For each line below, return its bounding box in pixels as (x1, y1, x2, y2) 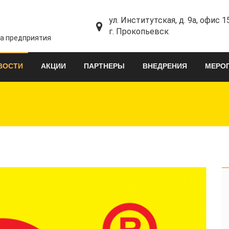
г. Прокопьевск (109, 27, 169, 36)
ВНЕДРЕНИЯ (143, 62, 187, 70)
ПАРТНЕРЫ (84, 62, 125, 70)
